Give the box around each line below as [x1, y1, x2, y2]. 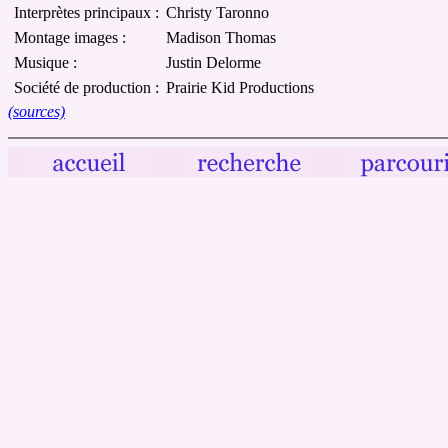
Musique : [14, 53, 77, 71]
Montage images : [14, 28, 126, 46]
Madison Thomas [166, 28, 276, 46]
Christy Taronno [166, 3, 269, 21]
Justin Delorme [166, 53, 261, 71]
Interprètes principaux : [14, 3, 159, 21]
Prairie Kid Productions [166, 78, 314, 96]
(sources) [8, 102, 65, 120]
